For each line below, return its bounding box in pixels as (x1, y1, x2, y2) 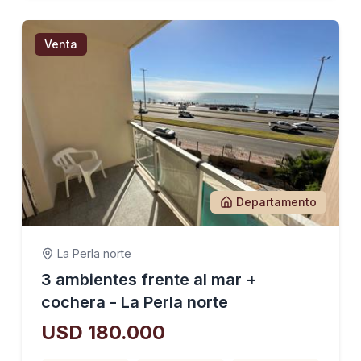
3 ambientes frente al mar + (40, 270, 257, 289)
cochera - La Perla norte (40, 293, 228, 312)
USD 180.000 (40, 321, 165, 344)
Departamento (236, 195, 317, 209)
